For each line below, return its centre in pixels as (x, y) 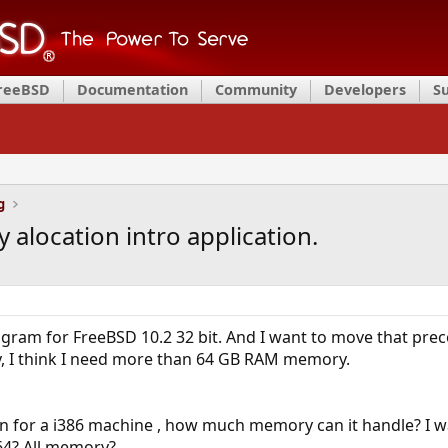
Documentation (132, 89)
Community (256, 89)
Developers (365, 89)
